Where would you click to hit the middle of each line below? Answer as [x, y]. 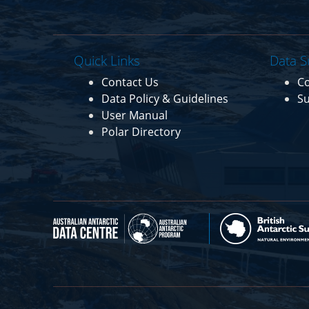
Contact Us [130, 82]
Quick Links [107, 60]
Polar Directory [141, 131]
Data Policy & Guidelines [165, 98]
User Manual [135, 115]
